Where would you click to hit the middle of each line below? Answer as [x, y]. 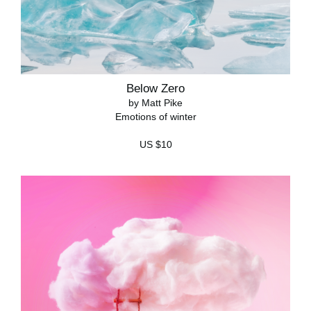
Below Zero [155, 88]
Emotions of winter [155, 116]
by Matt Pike [155, 102]
